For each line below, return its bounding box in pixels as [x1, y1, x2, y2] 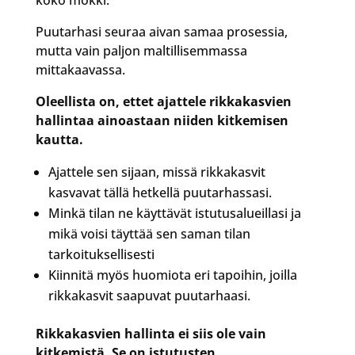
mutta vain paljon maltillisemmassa [35, 41, 247, 59]
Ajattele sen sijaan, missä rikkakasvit [48, 162, 265, 181]
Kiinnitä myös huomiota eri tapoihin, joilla [48, 265, 297, 284]
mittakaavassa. [35, 60, 125, 78]
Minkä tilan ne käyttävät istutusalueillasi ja [48, 204, 301, 222]
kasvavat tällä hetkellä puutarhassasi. [48, 183, 272, 201]
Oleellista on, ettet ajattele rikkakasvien [35, 92, 292, 110]
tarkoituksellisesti [48, 245, 155, 263]
